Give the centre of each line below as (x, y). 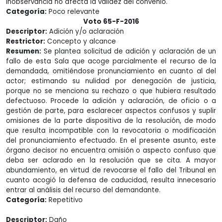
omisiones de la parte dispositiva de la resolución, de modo (111, 121)
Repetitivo (65, 200)
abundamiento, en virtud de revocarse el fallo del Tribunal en (111, 170)
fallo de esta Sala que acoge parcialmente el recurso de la (111, 61)
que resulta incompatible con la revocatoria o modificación (111, 131)
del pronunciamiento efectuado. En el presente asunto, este (111, 140)
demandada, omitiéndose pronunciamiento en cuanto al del (111, 71)
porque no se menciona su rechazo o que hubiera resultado (111, 91)
